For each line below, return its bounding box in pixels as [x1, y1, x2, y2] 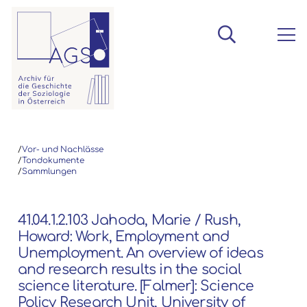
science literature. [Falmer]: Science [17, 278, 254, 294]
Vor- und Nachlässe [21, 145, 103, 154]
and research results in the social [17, 261, 241, 278]
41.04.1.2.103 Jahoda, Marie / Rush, [17, 212, 241, 228]
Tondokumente [21, 156, 84, 165]
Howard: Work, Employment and [17, 228, 230, 245]
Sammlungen [21, 167, 77, 176]
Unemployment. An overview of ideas [17, 245, 263, 261]
